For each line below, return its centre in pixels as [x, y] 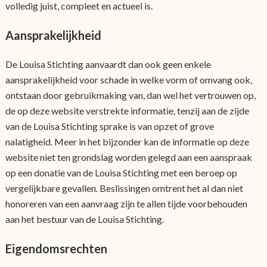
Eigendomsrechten [56, 248]
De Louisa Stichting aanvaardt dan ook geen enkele [108, 64]
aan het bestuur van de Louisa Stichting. [84, 219]
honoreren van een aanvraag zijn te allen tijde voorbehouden [126, 203]
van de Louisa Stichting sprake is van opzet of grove [109, 126]
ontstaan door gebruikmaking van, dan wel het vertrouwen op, [130, 95]
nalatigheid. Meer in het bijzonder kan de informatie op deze [127, 141]
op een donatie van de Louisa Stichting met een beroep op [121, 172]
